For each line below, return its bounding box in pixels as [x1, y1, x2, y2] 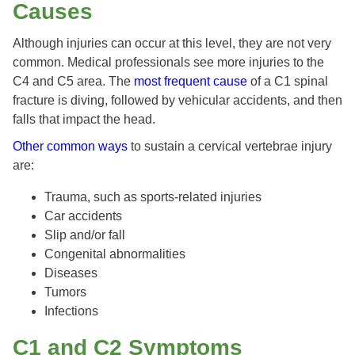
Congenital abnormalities [44, 247, 185, 261]
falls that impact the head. [13, 113, 155, 127]
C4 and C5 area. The [13, 74, 131, 89]
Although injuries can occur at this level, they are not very [13, 36, 331, 51]
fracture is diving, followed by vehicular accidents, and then [13, 94, 342, 108]
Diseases [44, 266, 97, 281]
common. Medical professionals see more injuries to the [13, 55, 324, 70]
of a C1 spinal [247, 74, 328, 89]
